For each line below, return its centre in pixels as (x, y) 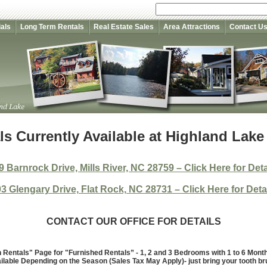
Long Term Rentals (52, 27)
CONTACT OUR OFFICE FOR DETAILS (133, 222)
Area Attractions (192, 27)
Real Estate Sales (124, 27)
